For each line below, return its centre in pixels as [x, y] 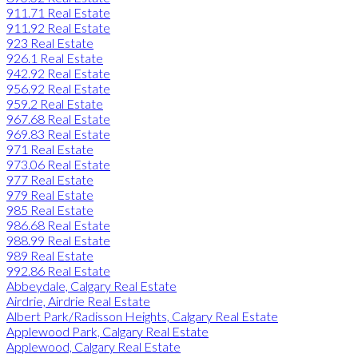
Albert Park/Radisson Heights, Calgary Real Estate [142, 316]
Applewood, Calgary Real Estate [93, 346]
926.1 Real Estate [55, 58]
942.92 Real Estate [58, 73]
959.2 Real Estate [55, 103]
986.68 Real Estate [58, 225]
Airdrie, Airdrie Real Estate [78, 300]
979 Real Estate [50, 194]
